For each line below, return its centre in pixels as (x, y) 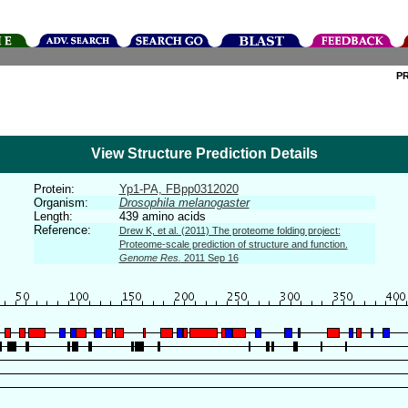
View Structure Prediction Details (204, 153)
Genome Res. (150, 258)
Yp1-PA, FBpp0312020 (178, 189)
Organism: (61, 203)
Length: (53, 216)
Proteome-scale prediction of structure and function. (233, 244)
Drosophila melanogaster (184, 203)
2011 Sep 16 (209, 258)
